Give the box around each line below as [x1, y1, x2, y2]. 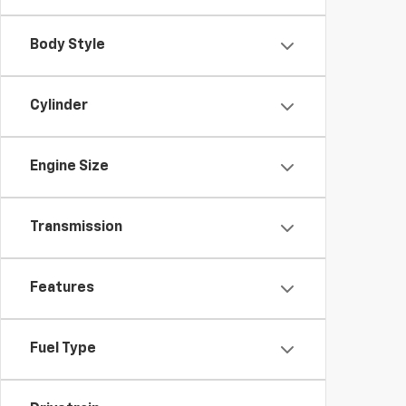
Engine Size [30, 159, 109, 174]
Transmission [30, 220, 122, 235]
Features [30, 281, 94, 295]
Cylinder [30, 99, 88, 113]
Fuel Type [30, 342, 96, 356]
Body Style [30, 38, 105, 53]
